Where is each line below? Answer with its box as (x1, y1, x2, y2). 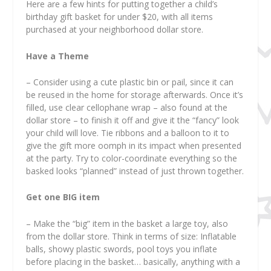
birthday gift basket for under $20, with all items (25, 11, 213, 23)
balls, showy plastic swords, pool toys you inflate (25, 243, 217, 255)
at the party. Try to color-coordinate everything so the (25, 152, 237, 164)
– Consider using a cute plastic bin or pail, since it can (25, 76, 233, 88)
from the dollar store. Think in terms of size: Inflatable (25, 230, 237, 242)
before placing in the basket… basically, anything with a (25, 255, 240, 267)
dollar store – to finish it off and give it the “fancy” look (25, 114, 239, 126)
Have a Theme (25, 50, 89, 62)
